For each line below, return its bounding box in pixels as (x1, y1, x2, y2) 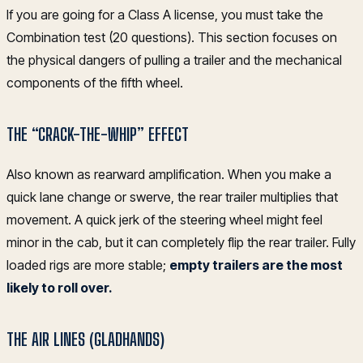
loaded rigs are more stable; (6, 256, 169, 273)
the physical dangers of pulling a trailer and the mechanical (6, 51, 342, 68)
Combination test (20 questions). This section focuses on (6, 28, 337, 45)
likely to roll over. (6, 279, 113, 296)
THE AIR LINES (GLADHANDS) (6, 328, 164, 350)
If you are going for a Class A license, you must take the (6, 6, 323, 23)
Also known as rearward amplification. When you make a (6, 165, 331, 182)
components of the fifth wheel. (6, 74, 183, 91)
